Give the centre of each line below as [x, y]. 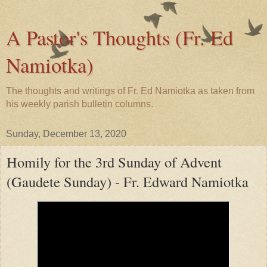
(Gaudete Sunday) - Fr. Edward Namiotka [128, 181]
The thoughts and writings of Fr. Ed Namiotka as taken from [130, 91]
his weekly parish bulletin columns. [80, 104]
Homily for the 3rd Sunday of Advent [114, 162]
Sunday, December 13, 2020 [66, 134]
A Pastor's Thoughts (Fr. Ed [119, 38]
